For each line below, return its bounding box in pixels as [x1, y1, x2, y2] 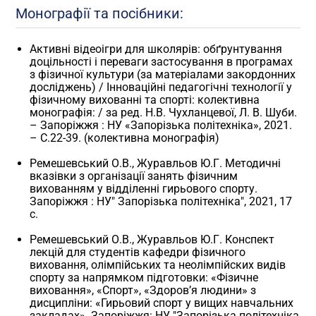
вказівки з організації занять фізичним [30, 169, 238, 183]
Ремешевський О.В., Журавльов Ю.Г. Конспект [30, 233, 275, 247]
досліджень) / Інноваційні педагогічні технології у [30, 80, 293, 95]
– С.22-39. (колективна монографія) [30, 131, 220, 145]
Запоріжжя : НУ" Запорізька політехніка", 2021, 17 [30, 195, 293, 209]
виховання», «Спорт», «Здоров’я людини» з [30, 284, 257, 298]
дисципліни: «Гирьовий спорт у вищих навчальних [30, 296, 294, 310]
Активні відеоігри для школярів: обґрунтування [30, 42, 283, 56]
